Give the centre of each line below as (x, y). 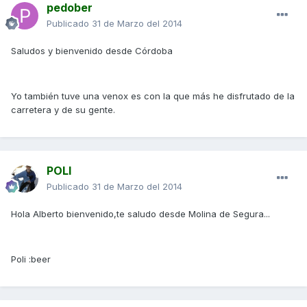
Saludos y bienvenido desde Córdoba (92, 51)
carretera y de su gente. (63, 110)
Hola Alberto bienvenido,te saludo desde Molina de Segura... (140, 214)
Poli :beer (31, 259)
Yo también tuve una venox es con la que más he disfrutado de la (153, 96)
